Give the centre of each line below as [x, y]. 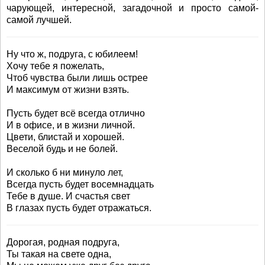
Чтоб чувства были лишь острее [77, 78]
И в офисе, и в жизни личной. [71, 125]
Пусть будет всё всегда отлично [76, 113]
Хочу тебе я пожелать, [55, 66]
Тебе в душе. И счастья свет [68, 196]
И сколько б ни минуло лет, [65, 172]
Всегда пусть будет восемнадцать [80, 184]
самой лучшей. [39, 20]
